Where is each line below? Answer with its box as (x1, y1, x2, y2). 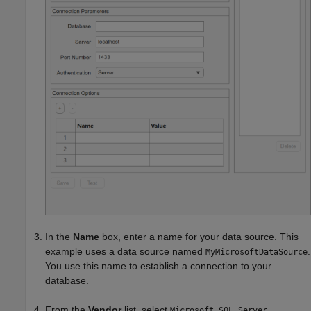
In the (45, 231, 73, 242)
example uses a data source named (45, 246, 205, 257)
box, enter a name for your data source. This (99, 231, 299, 242)
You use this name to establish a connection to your (45, 260, 271, 271)
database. (45, 275, 89, 286)
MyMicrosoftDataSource (205, 247, 308, 257)
